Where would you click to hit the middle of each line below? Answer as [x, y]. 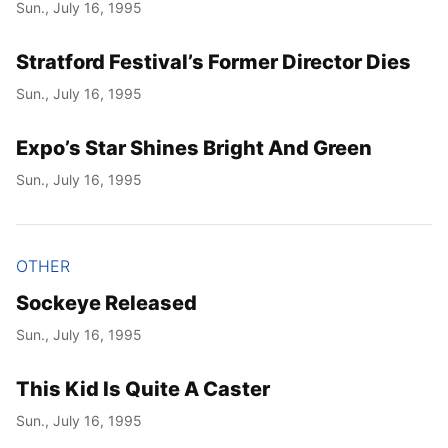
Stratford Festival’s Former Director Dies [213, 61]
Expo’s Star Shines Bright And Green [194, 147]
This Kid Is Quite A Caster [143, 388]
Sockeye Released [106, 302]
